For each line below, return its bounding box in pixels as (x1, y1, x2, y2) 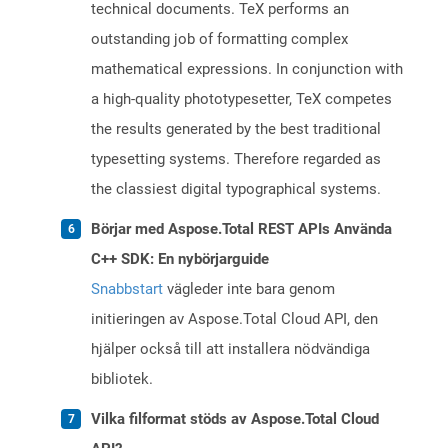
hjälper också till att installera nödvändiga (91, 340, 370, 359)
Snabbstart (91, 280, 163, 299)
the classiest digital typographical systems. (91, 180, 381, 199)
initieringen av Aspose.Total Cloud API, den (91, 310, 378, 329)
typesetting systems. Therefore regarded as (91, 150, 381, 169)
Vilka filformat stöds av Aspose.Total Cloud (91, 410, 379, 429)
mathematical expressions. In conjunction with (91, 60, 403, 79)
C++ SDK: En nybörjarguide (91, 250, 269, 269)
